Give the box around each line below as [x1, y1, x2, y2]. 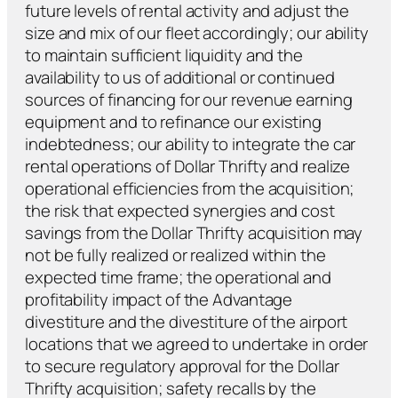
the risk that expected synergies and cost [25, 198, 335, 222]
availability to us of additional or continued [25, 65, 335, 89]
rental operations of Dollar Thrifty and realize [25, 154, 351, 178]
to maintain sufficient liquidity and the [25, 43, 303, 67]
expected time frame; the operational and [25, 265, 331, 289]
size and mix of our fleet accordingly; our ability [25, 20, 369, 44]
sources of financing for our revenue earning [25, 87, 353, 111]
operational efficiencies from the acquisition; [25, 176, 354, 200]
